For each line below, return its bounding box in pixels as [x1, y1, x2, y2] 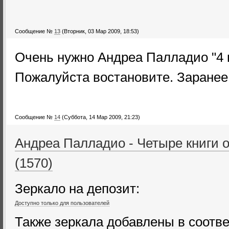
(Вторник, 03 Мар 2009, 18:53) [62, 28, 139, 34]
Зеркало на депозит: [15, 180, 140, 196]
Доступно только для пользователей [15, 199, 109, 206]
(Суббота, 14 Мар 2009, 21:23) [62, 114, 140, 120]
